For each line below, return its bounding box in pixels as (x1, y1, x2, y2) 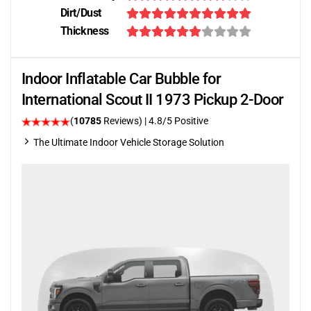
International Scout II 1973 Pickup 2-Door (22, 91, 284, 108)
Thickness (60, 24, 109, 37)
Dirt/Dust (60, 6, 101, 19)
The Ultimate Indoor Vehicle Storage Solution (33, 137, 224, 148)
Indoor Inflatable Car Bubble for (22, 70, 221, 87)
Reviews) (101, 115, 144, 126)
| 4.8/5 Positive (144, 115, 208, 126)
